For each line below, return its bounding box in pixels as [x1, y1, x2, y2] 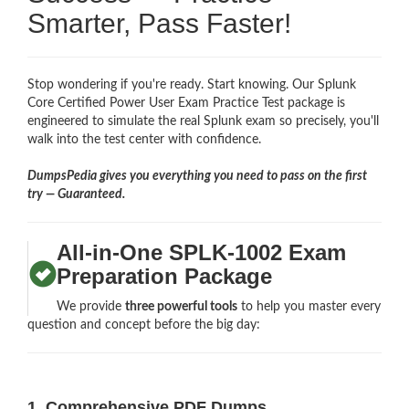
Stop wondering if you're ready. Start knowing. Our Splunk [27, 78, 356, 91]
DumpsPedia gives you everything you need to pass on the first [27, 169, 367, 183]
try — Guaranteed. [27, 187, 125, 201]
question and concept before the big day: [27, 318, 260, 331]
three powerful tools [125, 299, 238, 313]
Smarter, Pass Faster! [27, 7, 291, 38]
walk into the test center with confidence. [27, 132, 261, 146]
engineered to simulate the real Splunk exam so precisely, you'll [27, 114, 379, 128]
